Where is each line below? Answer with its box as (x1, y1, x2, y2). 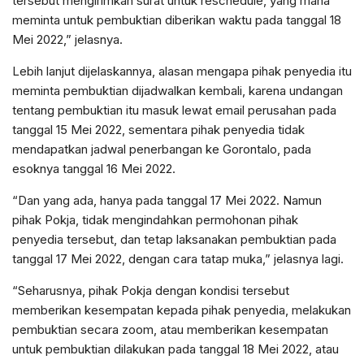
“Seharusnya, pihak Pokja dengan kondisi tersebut (12, 283, 289, 298)
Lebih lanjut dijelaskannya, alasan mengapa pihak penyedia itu (12, 63, 352, 79)
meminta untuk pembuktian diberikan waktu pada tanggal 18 (12, 12, 341, 28)
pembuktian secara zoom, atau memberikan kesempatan (12, 322, 328, 337)
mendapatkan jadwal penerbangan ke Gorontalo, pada (12, 141, 311, 157)
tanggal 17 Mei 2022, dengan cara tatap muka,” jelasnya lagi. (12, 251, 344, 266)
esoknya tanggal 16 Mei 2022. (12, 161, 175, 176)
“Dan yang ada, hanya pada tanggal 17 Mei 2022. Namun (12, 193, 322, 208)
